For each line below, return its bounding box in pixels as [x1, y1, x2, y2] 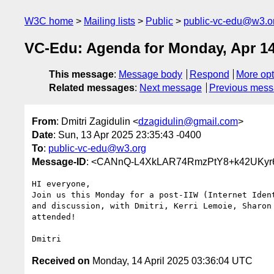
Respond [189, 69, 229, 80]
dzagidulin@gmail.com [138, 116, 238, 127]
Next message [139, 83, 202, 94]
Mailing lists [84, 16, 135, 26]
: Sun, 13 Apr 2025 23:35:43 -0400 [53, 129, 201, 140]
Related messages [49, 83, 135, 94]
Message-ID [32, 156, 86, 167]
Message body [119, 69, 182, 80]
